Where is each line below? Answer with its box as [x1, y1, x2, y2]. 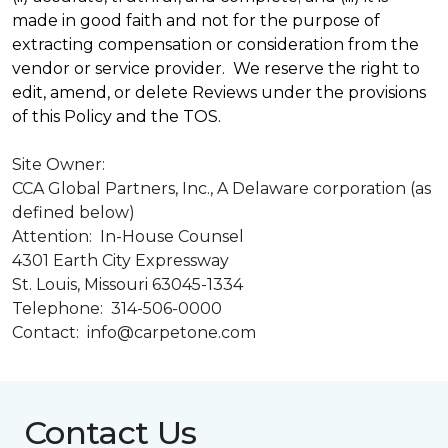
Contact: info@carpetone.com [12, 323, 256, 342]
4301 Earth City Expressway [12, 251, 229, 270]
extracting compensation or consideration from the [12, 35, 419, 54]
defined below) [12, 203, 135, 222]
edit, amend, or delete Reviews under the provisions [12, 83, 426, 102]
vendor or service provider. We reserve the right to [12, 59, 420, 78]
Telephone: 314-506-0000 [12, 299, 222, 318]
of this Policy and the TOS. [12, 107, 221, 126]
